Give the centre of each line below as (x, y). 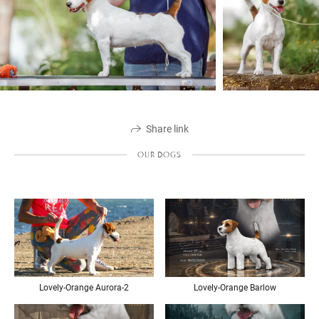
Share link (167, 129)
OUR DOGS (159, 154)
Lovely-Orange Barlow (235, 288)
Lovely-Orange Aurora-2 (84, 288)
